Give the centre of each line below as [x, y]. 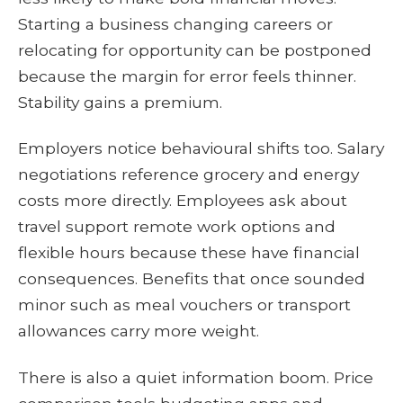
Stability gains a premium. [120, 102]
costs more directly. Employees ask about [183, 201]
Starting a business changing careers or [175, 23]
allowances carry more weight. [139, 331]
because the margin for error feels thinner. [187, 76]
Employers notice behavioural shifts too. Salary [201, 148]
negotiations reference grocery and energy [188, 175]
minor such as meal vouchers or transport [184, 305]
